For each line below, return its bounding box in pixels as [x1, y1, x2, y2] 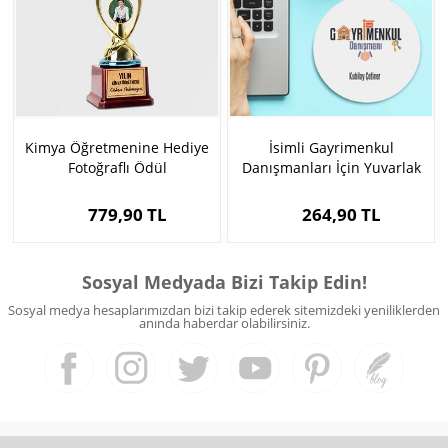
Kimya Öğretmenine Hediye [25, 138, 209, 158]
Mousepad [295, 178, 367, 198]
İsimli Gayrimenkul [268, 138, 394, 158]
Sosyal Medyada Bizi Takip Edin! [81, 270, 367, 295]
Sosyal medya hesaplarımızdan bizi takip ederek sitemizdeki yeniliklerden [8, 301, 440, 320]
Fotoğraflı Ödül [67, 158, 167, 178]
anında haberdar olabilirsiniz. [138, 314, 310, 333]
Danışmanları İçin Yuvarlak [241, 158, 421, 178]
